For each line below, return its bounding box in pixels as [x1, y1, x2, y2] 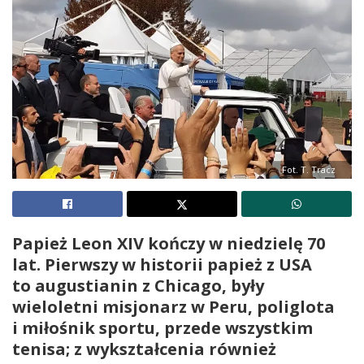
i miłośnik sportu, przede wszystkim [12, 316, 313, 339]
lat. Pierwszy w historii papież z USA [12, 253, 312, 275]
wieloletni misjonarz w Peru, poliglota [12, 295, 335, 318]
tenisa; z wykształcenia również [12, 337, 276, 360]
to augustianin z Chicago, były [12, 274, 264, 297]
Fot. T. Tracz [282, 162, 336, 175]
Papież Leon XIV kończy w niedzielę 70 [12, 232, 325, 254]
